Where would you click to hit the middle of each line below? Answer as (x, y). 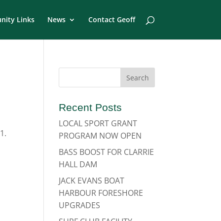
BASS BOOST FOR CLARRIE (107, 152)
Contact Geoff (111, 19)
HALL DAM (78, 164)
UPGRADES (80, 205)
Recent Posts (91, 107)
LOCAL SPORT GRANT (98, 123)
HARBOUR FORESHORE (101, 193)
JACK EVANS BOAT (92, 181)
